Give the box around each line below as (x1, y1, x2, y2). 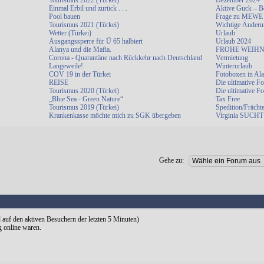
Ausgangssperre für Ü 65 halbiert (49, 37, 143, 45)
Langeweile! (49, 62, 83, 70)
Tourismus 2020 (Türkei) (49, 87, 119, 95)
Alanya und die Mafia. (49, 45, 111, 54)
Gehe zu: (159, 156, 184, 164)
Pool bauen (49, 12, 80, 21)
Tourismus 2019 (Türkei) (49, 103, 119, 111)
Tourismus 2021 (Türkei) (49, 21, 119, 29)
